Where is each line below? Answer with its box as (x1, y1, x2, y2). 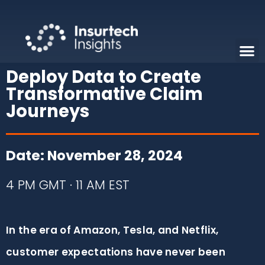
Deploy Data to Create (6, 64, 201, 89)
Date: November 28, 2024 (6, 146, 183, 165)
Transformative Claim (6, 82, 203, 106)
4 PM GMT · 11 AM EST (6, 176, 130, 193)
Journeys (6, 99, 89, 123)
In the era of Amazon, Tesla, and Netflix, (6, 222, 219, 237)
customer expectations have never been (6, 244, 226, 259)
